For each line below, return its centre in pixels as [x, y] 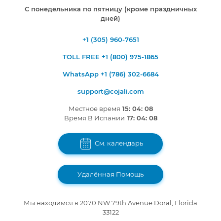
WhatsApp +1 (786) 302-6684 [110, 74]
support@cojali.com [110, 92]
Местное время [94, 109]
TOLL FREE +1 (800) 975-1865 [110, 57]
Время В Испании [94, 118]
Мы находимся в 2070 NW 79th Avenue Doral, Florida [110, 203]
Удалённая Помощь [110, 174]
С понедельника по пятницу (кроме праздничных [110, 9]
